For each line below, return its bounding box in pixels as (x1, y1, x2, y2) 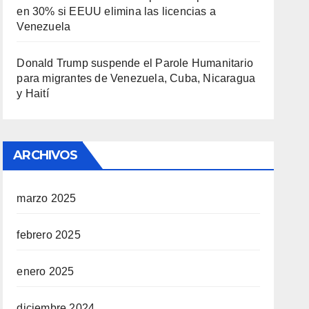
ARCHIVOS (13, 148, 78, 163)
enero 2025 (17, 266, 74, 277)
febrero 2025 (17, 229, 81, 241)
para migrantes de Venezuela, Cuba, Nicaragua (17, 72, 256, 84)
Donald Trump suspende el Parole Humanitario (17, 57, 253, 69)
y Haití (17, 88, 49, 99)
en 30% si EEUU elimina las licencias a (17, 6, 216, 17)
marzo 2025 (17, 192, 77, 204)
